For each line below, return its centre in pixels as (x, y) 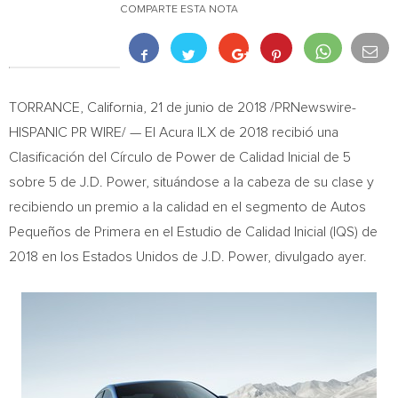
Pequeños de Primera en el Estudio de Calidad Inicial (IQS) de (193, 232)
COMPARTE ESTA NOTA (179, 10)
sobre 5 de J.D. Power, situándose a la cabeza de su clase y (191, 182)
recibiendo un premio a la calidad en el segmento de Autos (187, 207)
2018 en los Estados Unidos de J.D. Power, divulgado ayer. (188, 257)
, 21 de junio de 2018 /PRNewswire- (250, 107)
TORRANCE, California (76, 107)
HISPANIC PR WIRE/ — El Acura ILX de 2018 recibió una (174, 132)
